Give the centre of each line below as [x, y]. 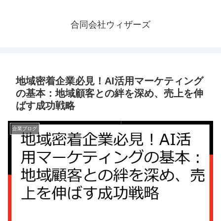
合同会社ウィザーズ [110, 25]
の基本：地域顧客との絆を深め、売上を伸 [110, 93]
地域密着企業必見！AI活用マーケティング [110, 81]
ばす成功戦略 [45, 106]
